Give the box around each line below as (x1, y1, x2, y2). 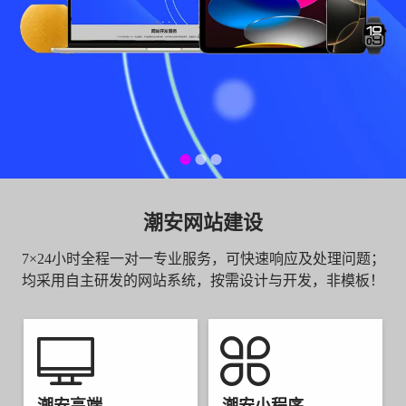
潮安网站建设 (143, 211, 263, 234)
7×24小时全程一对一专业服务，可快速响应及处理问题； (21, 251, 385, 266)
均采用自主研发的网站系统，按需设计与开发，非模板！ (22, 273, 384, 288)
